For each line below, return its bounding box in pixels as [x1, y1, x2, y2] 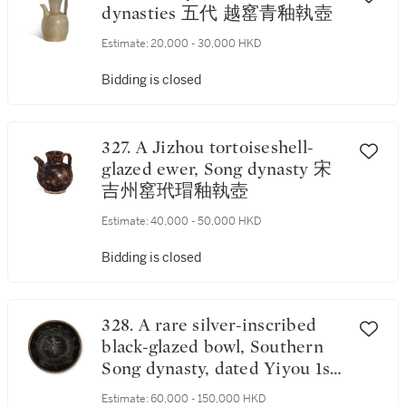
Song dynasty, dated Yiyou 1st [101, 360, 337, 378]
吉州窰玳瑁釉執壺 [101, 182, 249, 200]
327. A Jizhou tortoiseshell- [101, 139, 136, 157]
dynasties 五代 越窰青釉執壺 [101, 5, 333, 23]
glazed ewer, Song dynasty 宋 [101, 160, 332, 179]
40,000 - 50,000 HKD [150, 214, 263, 228]
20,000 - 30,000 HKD [150, 36, 263, 51]
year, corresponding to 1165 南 [101, 382, 341, 400]
